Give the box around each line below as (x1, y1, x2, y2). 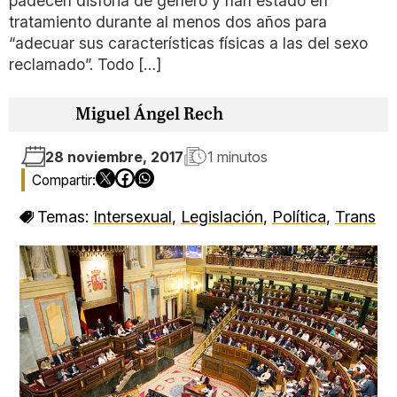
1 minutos (207, 147, 268, 166)
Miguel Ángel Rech (75, 105, 223, 124)
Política (272, 207, 326, 226)
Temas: (37, 207, 93, 226)
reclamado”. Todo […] (9, 55, 161, 74)
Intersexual (93, 207, 172, 226)
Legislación (181, 207, 263, 226)
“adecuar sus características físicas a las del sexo (9, 34, 368, 52)
